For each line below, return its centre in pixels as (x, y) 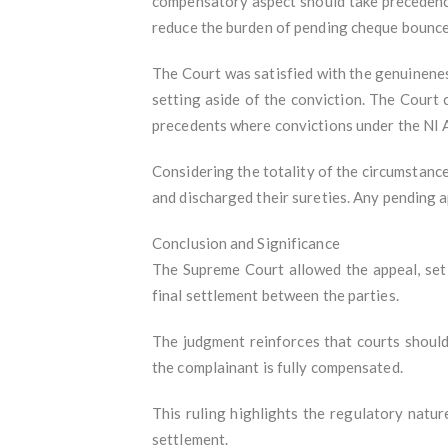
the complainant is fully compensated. (277, 366)
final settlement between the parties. (275, 294)
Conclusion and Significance (246, 242)
